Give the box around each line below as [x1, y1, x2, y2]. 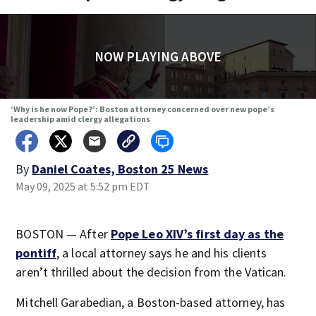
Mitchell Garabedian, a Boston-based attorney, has [16, 294, 286, 310]
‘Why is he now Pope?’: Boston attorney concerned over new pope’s [10, 104, 274, 114]
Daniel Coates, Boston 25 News [32, 161, 209, 177]
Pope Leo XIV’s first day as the [110, 226, 284, 242]
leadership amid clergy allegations [10, 114, 150, 124]
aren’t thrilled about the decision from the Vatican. [16, 264, 287, 280]
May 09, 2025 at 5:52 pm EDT [16, 179, 151, 193]
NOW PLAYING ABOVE [94, 48, 221, 65]
